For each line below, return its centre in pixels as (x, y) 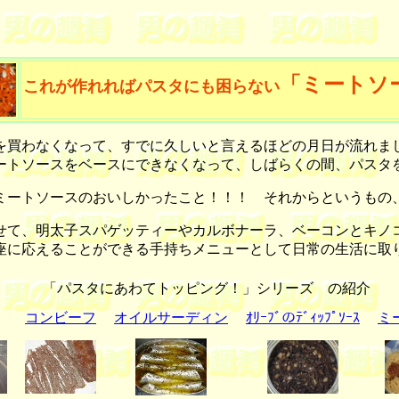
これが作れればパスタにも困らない (151, 86)
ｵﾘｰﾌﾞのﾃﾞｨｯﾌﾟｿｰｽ (303, 318)
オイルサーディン (171, 318)
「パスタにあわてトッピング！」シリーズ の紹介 (199, 288)
